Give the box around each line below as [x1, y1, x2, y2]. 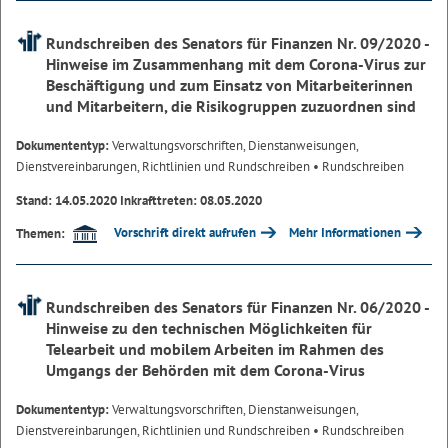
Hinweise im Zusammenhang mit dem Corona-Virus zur [46, 54, 426, 75]
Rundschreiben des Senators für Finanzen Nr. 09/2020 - [46, 33, 429, 54]
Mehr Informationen [289, 224, 402, 242]
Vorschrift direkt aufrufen [113, 224, 256, 242]
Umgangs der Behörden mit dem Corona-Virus [46, 360, 365, 381]
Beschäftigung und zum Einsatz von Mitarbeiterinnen [46, 75, 413, 96]
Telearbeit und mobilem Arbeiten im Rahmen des [46, 339, 384, 360]
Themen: [16, 224, 65, 242]
